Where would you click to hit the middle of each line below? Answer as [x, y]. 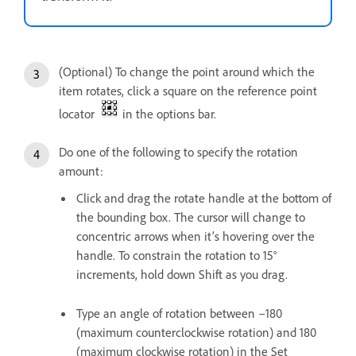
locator [80, 113]
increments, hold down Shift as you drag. [182, 274]
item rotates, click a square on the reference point [188, 90]
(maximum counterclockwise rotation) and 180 [196, 332]
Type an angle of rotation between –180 [179, 313]
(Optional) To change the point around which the [187, 71]
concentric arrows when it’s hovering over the [195, 236]
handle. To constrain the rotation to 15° [176, 255]
